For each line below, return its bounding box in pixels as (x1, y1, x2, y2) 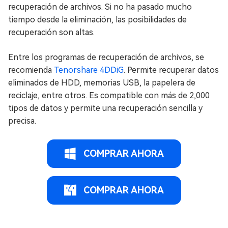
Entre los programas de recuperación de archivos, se (8, 52, 204, 62)
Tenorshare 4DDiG (54, 65, 124, 75)
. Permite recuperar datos (124, 65, 219, 75)
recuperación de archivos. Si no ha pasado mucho (8, 2, 192, 12)
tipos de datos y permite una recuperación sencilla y (8, 103, 203, 113)
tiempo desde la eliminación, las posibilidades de (8, 14, 187, 24)
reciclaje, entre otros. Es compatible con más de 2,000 (8, 90, 210, 100)
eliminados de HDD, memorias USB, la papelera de (8, 77, 195, 88)
